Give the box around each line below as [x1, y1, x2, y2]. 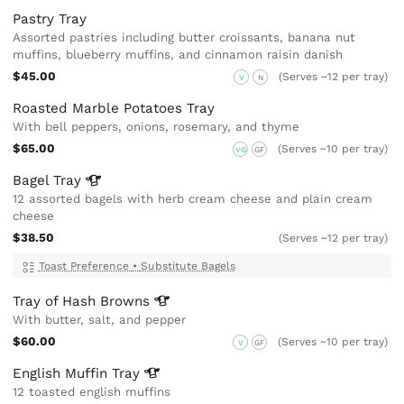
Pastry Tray [13, 11, 87, 28]
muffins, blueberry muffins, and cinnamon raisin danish [13, 48, 344, 62]
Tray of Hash [13, 292, 101, 309]
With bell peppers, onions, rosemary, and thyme [13, 120, 300, 134]
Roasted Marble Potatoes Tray [13, 100, 216, 117]
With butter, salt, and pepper [13, 312, 187, 326]
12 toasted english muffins [13, 384, 171, 399]
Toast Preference [38, 259, 133, 272]
